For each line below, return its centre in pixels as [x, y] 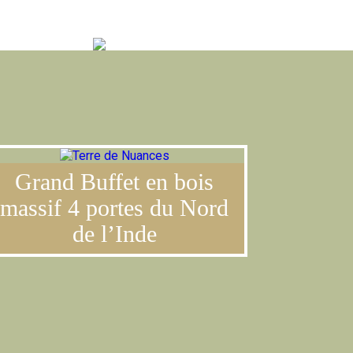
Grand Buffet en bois [115, 182]
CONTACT [94, 25]
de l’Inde [114, 234]
